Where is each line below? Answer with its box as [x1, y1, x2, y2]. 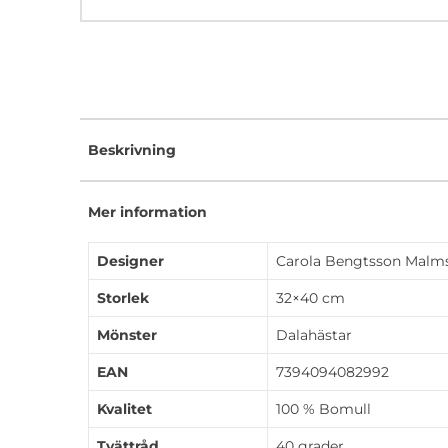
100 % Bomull [276, 399, 371, 418]
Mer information [88, 202, 207, 221]
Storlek [97, 288, 149, 307]
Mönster [97, 325, 157, 344]
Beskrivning [88, 140, 176, 159]
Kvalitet [97, 399, 152, 418]
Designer [97, 251, 164, 270]
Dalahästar [276, 325, 352, 344]
